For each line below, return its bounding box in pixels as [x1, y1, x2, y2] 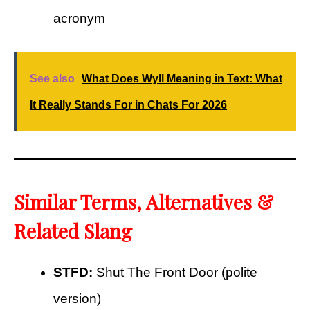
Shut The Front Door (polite [93, 264, 257, 280]
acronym [53, 11, 105, 26]
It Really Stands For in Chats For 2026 [30, 98, 227, 111]
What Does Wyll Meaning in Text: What [82, 72, 282, 84]
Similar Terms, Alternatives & [14, 188, 273, 215]
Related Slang [14, 217, 132, 244]
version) [53, 291, 101, 306]
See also [30, 72, 75, 84]
